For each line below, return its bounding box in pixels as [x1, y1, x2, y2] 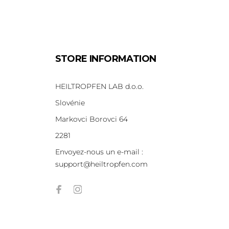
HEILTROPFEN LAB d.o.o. [55, 82, 144, 91]
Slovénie [55, 98, 85, 108]
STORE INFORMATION [55, 53, 156, 65]
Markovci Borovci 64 [55, 114, 128, 124]
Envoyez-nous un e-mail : [55, 147, 143, 157]
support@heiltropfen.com [55, 159, 148, 169]
